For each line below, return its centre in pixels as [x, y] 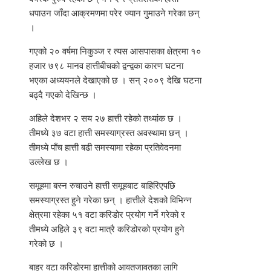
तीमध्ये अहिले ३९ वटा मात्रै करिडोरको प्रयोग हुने [107, 230]
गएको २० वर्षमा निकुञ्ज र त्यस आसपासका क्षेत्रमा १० [115, 52]
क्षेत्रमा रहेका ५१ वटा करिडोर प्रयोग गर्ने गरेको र [107, 215]
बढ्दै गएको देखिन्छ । [63, 95]
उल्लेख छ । [49, 162]
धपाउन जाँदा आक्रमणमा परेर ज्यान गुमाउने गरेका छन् [114, 14]
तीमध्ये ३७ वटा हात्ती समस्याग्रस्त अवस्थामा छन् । [109, 133]
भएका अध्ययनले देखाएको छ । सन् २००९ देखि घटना [115, 81]
